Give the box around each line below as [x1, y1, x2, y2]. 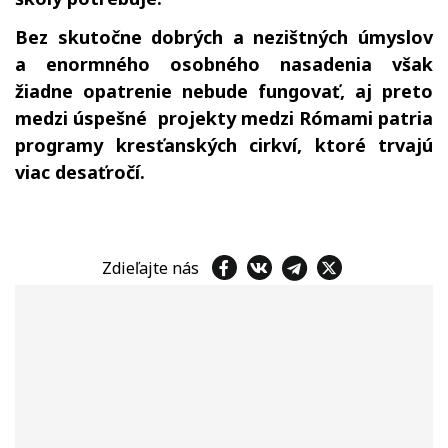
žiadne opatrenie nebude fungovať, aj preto [15, 79, 433, 103]
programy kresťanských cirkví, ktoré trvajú [15, 133, 433, 157]
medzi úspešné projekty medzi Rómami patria [15, 106, 433, 130]
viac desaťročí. [15, 160, 145, 184]
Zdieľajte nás [101, 256, 207, 279]
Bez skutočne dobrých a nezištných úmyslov [15, 25, 433, 49]
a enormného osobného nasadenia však [15, 52, 433, 76]
